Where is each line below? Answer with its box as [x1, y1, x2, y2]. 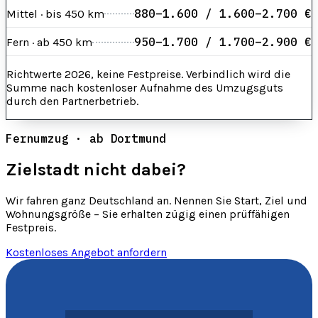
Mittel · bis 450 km [6, 6, 104, 21]
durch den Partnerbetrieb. [6, 94, 138, 109]
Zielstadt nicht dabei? [6, 160, 187, 180]
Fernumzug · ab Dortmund [6, 131, 167, 146]
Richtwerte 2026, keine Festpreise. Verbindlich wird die [6, 67, 290, 82]
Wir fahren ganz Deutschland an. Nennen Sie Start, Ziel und [6, 194, 307, 208]
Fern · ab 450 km [6, 35, 92, 49]
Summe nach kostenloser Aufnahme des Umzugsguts [6, 81, 283, 95]
